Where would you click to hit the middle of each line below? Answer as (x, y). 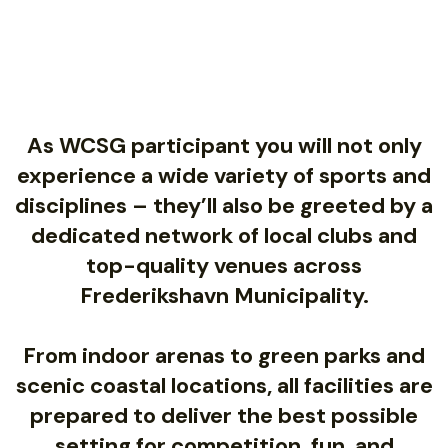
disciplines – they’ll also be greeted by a (224, 206)
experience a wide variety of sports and (224, 176)
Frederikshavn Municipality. (224, 296)
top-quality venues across (224, 266)
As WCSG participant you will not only (224, 146)
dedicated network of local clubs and (224, 236)
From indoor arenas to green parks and (224, 356)
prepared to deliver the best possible (224, 416)
